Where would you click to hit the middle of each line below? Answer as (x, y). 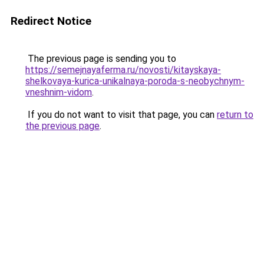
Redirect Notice (51, 21)
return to (235, 115)
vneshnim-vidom (59, 92)
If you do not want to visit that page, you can (121, 115)
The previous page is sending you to (101, 59)
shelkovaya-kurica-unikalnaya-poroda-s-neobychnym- (135, 81)
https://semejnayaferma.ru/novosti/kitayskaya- (123, 70)
